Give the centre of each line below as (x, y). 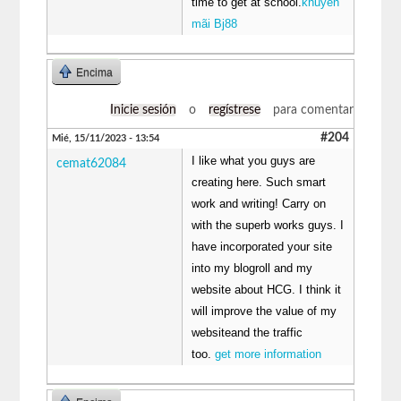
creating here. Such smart (259, 182)
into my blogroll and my (252, 268)
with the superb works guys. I (268, 225)
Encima (95, 72)
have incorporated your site (262, 246)
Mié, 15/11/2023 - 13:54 (106, 138)
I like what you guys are (254, 160)
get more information (269, 354)
